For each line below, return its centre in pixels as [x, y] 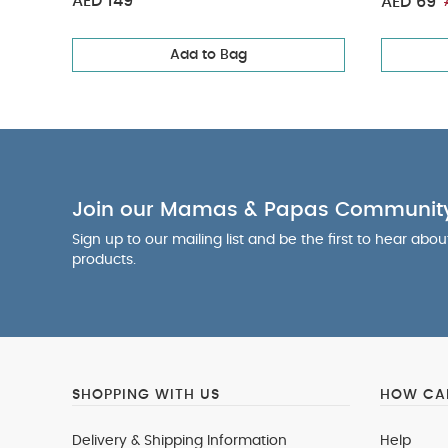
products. [104, 260]
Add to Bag [208, 55]
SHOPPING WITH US [146, 395]
